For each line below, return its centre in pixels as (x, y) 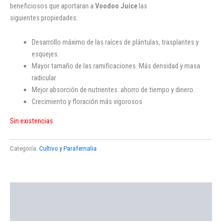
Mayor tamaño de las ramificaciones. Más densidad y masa (116, 66)
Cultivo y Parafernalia (68, 149)
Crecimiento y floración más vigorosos (87, 102)
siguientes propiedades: (44, 18)
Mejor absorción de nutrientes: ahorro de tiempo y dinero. (113, 90)
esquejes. (45, 54)
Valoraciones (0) (35, 211)
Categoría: (25, 149)
